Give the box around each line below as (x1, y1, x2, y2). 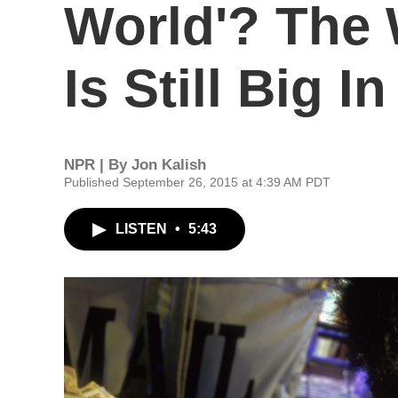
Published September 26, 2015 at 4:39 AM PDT (64, 175, 330, 189)
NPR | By (64, 156, 131, 173)
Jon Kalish (131, 156, 206, 173)
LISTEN (115, 221, 171, 236)
